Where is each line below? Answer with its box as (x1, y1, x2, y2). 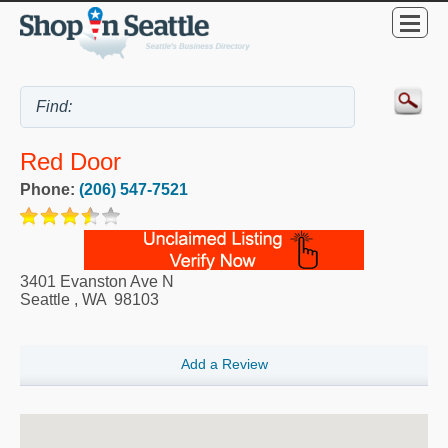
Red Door (20, 148, 121, 175)
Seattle (20, 290, 70, 308)
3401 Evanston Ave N (20, 272, 174, 290)
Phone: (20, 180, 79, 198)
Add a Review (180, 356, 268, 373)
